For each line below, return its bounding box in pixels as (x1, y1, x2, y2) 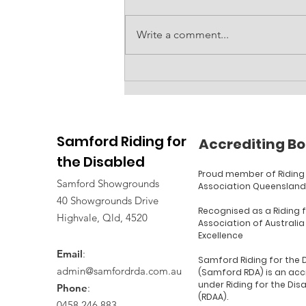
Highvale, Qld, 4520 (57, 210, 148, 224)
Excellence (198, 229, 244, 241)
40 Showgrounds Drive (57, 193, 158, 207)
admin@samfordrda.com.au (57, 264, 182, 277)
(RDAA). (198, 290, 229, 303)
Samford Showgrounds (57, 176, 159, 190)
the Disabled (57, 152, 145, 171)
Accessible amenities (141, 68, 279, 85)
